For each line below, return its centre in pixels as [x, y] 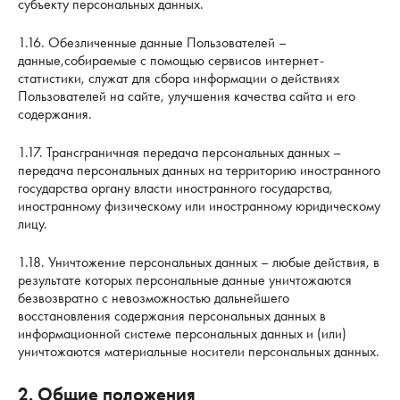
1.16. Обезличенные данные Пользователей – [152, 43]
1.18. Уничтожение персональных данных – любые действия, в [199, 262]
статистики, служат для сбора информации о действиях [179, 79]
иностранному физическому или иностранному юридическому [199, 206]
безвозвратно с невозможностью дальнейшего [154, 298]
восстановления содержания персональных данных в [172, 316]
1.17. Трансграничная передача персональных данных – [179, 153]
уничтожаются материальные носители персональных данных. [199, 352]
